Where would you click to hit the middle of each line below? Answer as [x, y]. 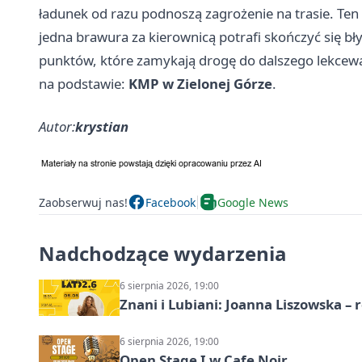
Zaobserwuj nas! [83, 202]
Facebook [170, 202]
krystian [102, 127]
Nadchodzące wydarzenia [163, 254]
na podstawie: [84, 84]
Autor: [57, 127]
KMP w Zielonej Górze [200, 84]
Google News [253, 202]
